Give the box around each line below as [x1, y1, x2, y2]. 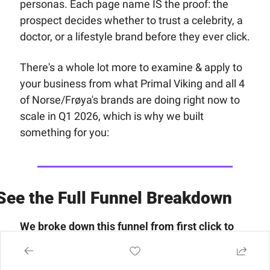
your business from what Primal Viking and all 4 [19, 77, 245, 90]
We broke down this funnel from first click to [19, 219, 234, 233]
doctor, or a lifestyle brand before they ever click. [19, 30, 250, 43]
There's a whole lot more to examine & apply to [19, 60, 242, 74]
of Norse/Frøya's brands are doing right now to [19, 93, 240, 106]
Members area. [19, 252, 95, 265]
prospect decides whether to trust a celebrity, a [19, 13, 243, 27]
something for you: [19, 125, 109, 139]
